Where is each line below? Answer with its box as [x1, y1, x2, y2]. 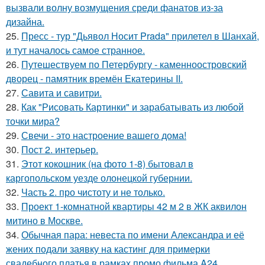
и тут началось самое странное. [6, 43, 145, 57]
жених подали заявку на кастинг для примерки [6, 242, 210, 256]
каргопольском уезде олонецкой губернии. [6, 171, 192, 185]
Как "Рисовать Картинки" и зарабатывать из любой [21, 100, 244, 114]
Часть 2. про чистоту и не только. [21, 185, 165, 199]
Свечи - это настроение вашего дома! [21, 128, 186, 142]
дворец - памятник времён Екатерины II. [6, 72, 183, 85]
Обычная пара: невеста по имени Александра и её [21, 228, 244, 241]
